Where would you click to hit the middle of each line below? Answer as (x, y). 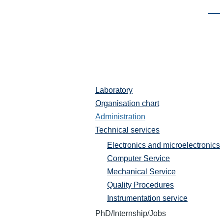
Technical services (127, 130)
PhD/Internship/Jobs (130, 213)
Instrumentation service (147, 198)
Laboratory (114, 90)
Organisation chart (127, 103)
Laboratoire (104, 94)
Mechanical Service (141, 172)
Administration (120, 117)
